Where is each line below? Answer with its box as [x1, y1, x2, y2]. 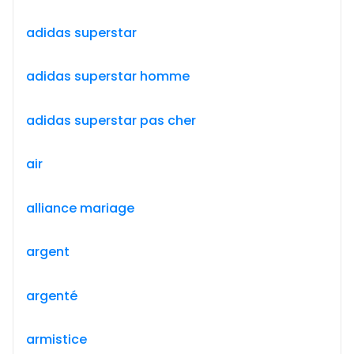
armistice [26, 330, 87, 348]
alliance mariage [26, 198, 134, 217]
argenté [26, 286, 77, 305]
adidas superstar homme [26, 67, 190, 85]
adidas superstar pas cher [26, 111, 196, 130]
